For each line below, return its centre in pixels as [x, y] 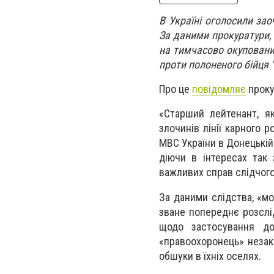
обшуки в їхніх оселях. [210, 256]
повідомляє [219, 89]
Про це [176, 89]
